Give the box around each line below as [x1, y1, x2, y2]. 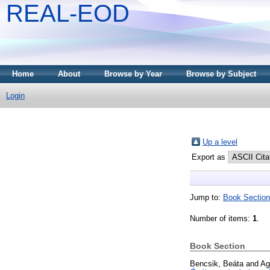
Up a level [202, 137, 237, 146]
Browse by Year [104, 69, 162, 78]
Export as [192, 152, 228, 162]
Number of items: [190, 213, 253, 223]
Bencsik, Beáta [190, 259, 243, 268]
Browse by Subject [186, 69, 256, 78]
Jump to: [190, 192, 223, 202]
